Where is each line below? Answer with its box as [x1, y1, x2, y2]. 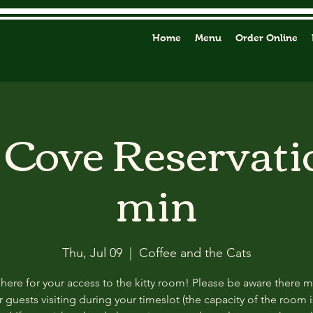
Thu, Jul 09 [61, 245, 122, 261]
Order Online [235, 32, 298, 43]
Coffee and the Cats [138, 245, 252, 261]
